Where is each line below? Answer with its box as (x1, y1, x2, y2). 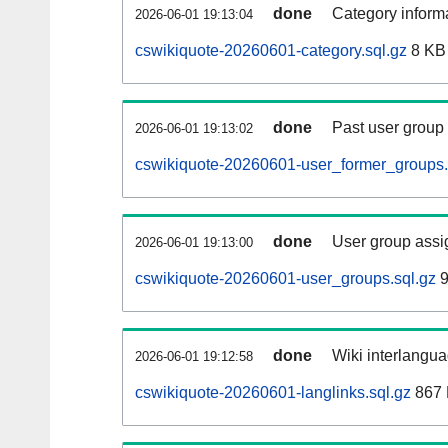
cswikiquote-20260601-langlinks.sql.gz (135, 384, 411, 402)
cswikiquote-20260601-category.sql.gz (135, 42, 407, 60)
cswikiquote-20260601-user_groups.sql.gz (135, 270, 436, 288)
